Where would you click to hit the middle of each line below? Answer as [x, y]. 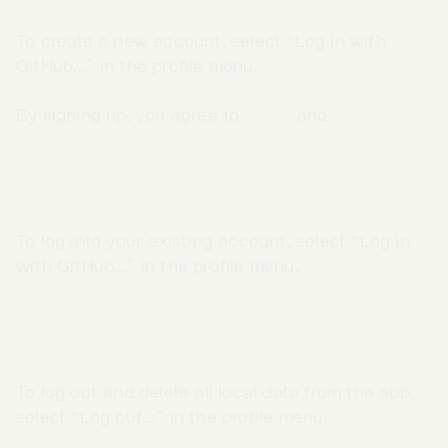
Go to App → [289, 362]
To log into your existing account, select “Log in [213, 242]
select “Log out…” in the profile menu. [172, 418]
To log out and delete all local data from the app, [215, 393]
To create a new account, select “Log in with [201, 42]
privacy [362, 116]
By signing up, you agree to [130, 116]
